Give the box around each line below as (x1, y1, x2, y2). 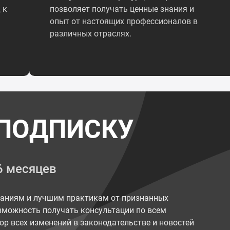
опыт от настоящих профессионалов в (50, 16, 198, 26)
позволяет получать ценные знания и (50, 4, 195, 14)
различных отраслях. (50, 29, 132, 39)
